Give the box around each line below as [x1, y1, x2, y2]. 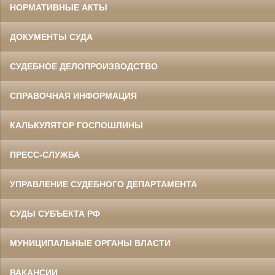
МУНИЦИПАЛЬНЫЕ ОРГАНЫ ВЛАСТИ [10, 238, 171, 249]
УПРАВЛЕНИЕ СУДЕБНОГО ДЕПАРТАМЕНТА [10, 179, 197, 190]
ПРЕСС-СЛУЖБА [10, 150, 80, 160]
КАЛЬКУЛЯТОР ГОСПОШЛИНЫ [10, 120, 143, 131]
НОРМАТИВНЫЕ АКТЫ [10, 2, 107, 13]
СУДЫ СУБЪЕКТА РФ [10, 209, 100, 219]
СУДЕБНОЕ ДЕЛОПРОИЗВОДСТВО [10, 61, 158, 72]
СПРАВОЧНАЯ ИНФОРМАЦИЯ [10, 91, 137, 101]
